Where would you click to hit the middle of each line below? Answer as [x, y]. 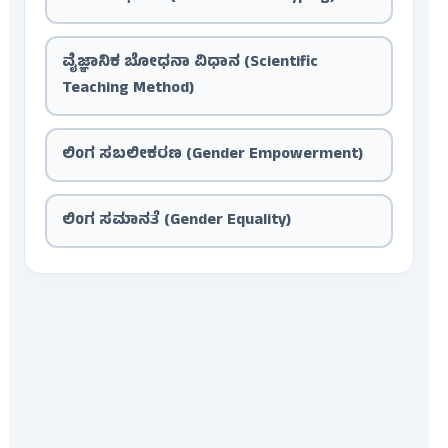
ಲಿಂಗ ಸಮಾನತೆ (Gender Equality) [176, 221]
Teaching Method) [127, 89]
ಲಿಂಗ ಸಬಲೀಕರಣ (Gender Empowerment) [212, 155]
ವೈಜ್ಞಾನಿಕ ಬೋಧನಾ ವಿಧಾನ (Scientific [189, 63]
